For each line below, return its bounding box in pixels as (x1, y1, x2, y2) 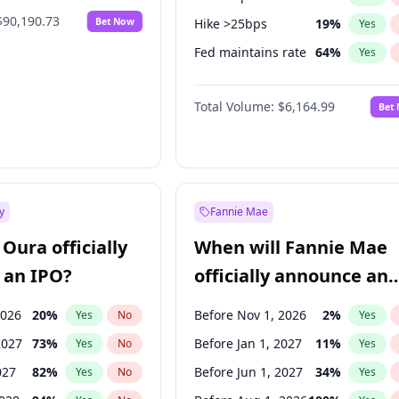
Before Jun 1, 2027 (194, 363, 304, 380)
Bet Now (95, 14, 135, 28)
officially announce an (194, 264, 389, 288)
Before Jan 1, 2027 (194, 335, 303, 352)
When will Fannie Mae (194, 235, 388, 259)
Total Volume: (194, 98, 275, 115)
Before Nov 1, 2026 (194, 306, 307, 323)
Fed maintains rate (194, 44, 307, 61)
